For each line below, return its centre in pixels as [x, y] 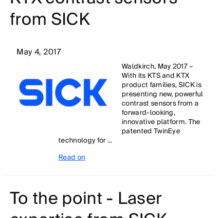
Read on [72, 158]
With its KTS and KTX [156, 76]
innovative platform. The [161, 122]
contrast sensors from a [160, 104]
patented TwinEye [151, 131]
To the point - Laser [86, 199]
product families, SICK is [162, 85]
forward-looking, [149, 113]
